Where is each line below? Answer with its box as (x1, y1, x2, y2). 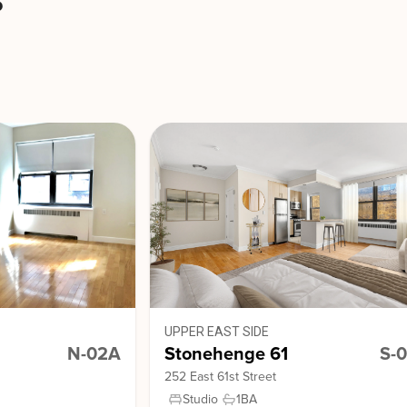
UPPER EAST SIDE (164, 324, 270, 339)
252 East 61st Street (164, 369, 277, 384)
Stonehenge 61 (164, 343, 289, 365)
